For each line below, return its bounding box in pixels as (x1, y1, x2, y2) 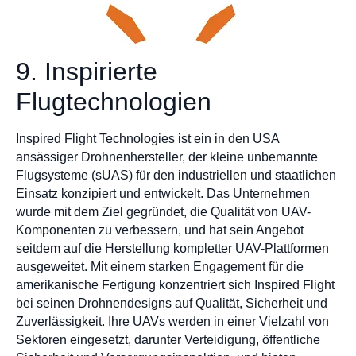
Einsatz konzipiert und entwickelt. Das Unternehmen (16, 187, 310, 201)
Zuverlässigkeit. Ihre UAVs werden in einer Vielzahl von (16, 315, 329, 329)
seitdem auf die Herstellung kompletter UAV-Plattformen (16, 242, 329, 256)
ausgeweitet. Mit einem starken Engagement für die (16, 260, 304, 274)
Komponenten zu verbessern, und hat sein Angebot (16, 223, 304, 238)
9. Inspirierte (16, 57, 157, 87)
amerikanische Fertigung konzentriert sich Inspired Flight (16, 278, 335, 292)
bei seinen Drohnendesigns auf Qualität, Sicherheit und (16, 296, 327, 311)
